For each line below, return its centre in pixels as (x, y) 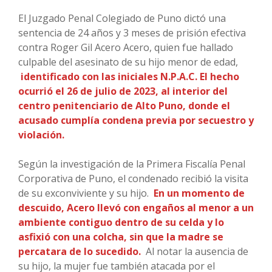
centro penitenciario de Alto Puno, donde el (124, 106)
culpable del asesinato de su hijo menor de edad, (128, 62)
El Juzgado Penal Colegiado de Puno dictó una (122, 19)
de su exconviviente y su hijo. (85, 193)
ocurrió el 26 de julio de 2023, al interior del (123, 91)
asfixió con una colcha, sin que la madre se (121, 237)
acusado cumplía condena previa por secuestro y (136, 121)
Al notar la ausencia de (197, 252)
